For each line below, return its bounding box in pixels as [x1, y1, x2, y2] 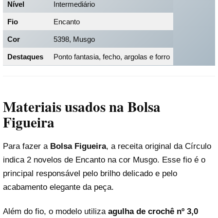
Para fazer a [3, 142, 50, 151]
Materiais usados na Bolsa [3, 96, 161, 117]
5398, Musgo [53, 35, 95, 43]
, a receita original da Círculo [106, 142, 211, 151]
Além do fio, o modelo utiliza [3, 206, 108, 216]
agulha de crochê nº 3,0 [108, 206, 198, 216]
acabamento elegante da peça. [3, 182, 114, 192]
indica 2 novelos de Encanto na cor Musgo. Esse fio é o [3, 155, 205, 165]
